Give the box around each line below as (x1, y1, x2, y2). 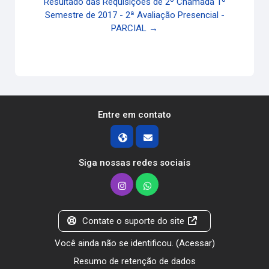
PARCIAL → (111, 22, 158, 34)
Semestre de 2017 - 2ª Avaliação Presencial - (44, 9, 225, 20)
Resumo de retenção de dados (73, 256, 196, 267)
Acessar (178, 238, 212, 249)
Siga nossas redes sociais (79, 157, 190, 168)
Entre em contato (98, 109, 171, 120)
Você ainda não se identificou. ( (54, 238, 179, 249)
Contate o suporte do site (82, 216, 184, 226)
